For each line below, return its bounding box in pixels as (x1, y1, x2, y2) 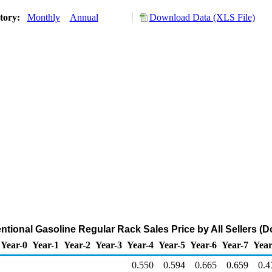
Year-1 (32, 240, 59, 250)
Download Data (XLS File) (149, 12, 255, 22)
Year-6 (190, 240, 217, 250)
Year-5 (158, 240, 185, 250)
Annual (69, 12, 98, 22)
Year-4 (127, 240, 154, 250)
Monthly (27, 12, 60, 22)
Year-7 (222, 240, 248, 250)
